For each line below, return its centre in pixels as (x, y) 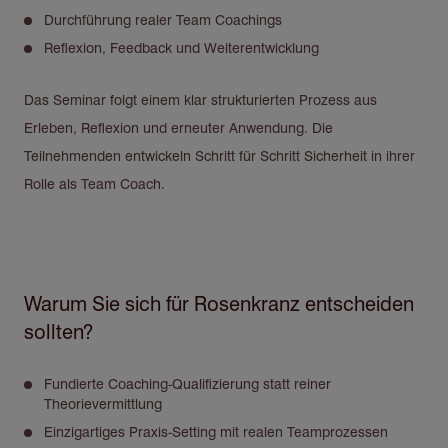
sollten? (59, 331)
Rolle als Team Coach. (94, 183)
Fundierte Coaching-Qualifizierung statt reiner (187, 383)
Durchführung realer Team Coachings (163, 19)
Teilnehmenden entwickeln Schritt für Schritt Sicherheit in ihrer (219, 155)
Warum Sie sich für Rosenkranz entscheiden (219, 303)
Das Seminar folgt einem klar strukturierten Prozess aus (200, 99)
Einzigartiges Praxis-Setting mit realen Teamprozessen (216, 431)
